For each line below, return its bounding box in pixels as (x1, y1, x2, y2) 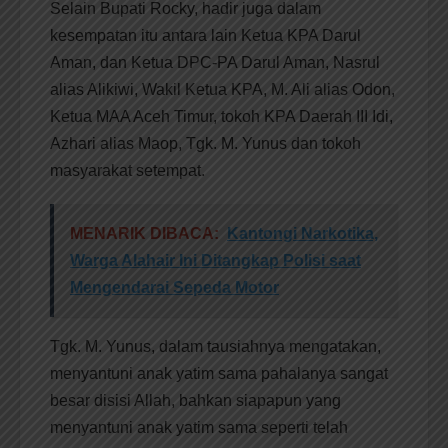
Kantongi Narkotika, (227, 225, 378, 243)
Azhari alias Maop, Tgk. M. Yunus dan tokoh (50, 135, 361, 153)
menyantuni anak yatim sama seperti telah (50, 419, 348, 437)
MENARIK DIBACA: (70, 225, 219, 243)
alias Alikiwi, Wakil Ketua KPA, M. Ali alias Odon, (50, 81, 395, 99)
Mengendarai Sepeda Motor (70, 279, 279, 297)
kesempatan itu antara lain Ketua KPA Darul (50, 27, 361, 45)
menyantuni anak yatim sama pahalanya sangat (50, 365, 388, 383)
